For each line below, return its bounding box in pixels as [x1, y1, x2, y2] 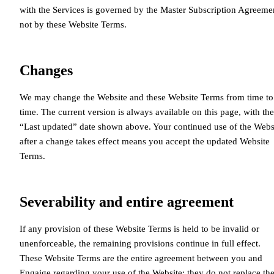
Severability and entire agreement [20, 193, 234, 210]
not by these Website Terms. [20, 19, 127, 29]
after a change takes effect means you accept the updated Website [20, 136, 270, 146]
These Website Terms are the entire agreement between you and [20, 253, 262, 263]
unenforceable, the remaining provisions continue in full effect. [20, 238, 261, 248]
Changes [20, 62, 73, 78]
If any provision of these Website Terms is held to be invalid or [20, 223, 259, 234]
